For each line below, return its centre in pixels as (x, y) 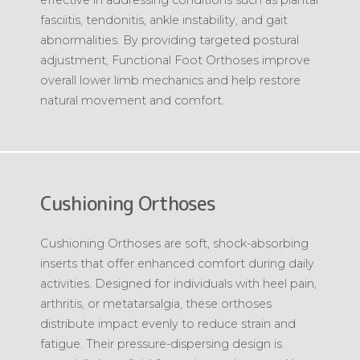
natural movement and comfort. (132, 100)
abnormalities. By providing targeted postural (170, 40)
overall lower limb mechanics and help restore (170, 80)
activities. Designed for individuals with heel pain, (178, 283)
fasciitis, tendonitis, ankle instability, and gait (164, 20)
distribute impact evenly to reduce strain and (168, 323)
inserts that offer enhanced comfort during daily (177, 263)
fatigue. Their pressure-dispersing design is (161, 344)
